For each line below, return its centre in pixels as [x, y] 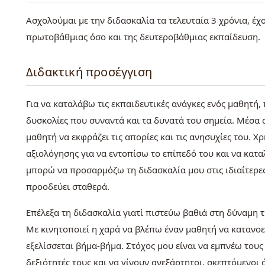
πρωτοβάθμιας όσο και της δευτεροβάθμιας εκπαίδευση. [144, 37]
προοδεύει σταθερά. [68, 187]
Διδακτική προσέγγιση [89, 72]
